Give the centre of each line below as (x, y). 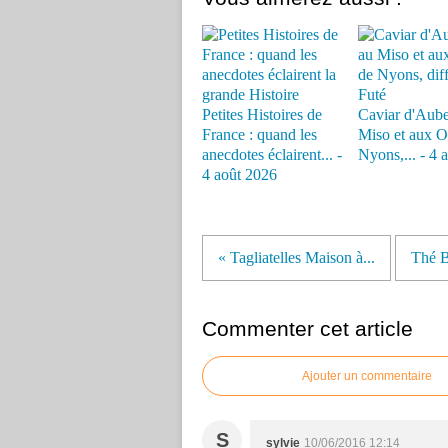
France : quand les (259, 135)
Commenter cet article (307, 328)
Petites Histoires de (262, 115)
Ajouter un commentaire (367, 376)
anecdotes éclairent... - (272, 155)
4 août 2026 (239, 175)
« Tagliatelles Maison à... (296, 258)
